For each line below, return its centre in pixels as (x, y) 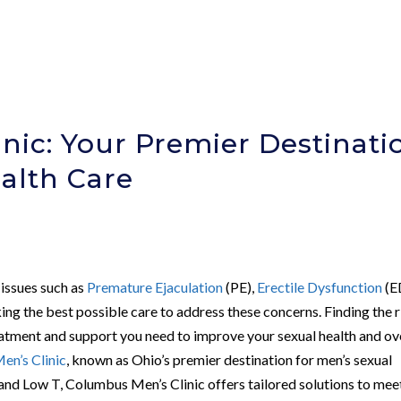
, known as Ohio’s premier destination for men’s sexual (230, 359)
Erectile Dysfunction (320, 286)
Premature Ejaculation (155, 286)
